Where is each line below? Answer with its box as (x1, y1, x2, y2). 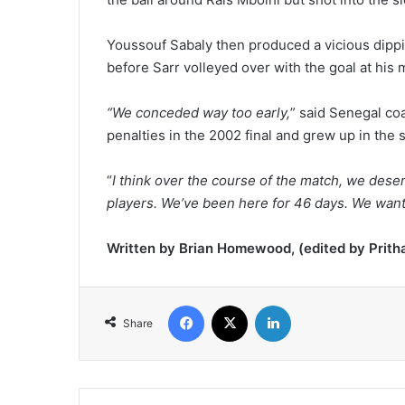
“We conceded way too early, (107, 104, 290, 122)
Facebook (203, 297, 259, 313)
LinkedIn (290, 297, 337, 313)
